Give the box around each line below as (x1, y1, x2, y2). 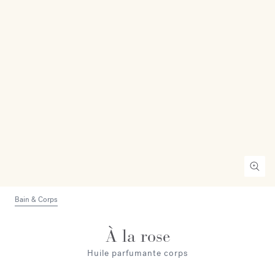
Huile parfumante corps (87, 247, 188, 259)
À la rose (105, 226, 170, 247)
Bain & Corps (15, 195, 58, 204)
